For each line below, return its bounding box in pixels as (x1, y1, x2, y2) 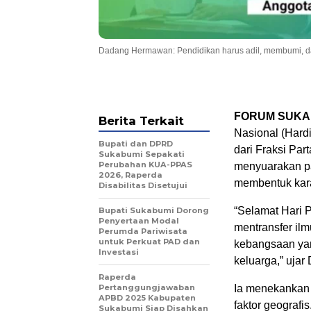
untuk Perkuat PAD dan (99, 237, 200, 247)
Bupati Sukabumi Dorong (99, 205, 209, 216)
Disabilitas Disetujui (99, 180, 187, 191)
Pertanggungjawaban (99, 283, 195, 293)
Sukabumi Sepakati (99, 149, 185, 160)
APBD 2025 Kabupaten (99, 293, 196, 303)
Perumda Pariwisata (99, 226, 187, 237)
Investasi (99, 247, 139, 258)
